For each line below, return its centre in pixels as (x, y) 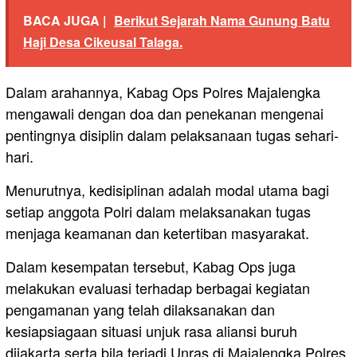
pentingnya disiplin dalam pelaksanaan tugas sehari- (172, 135)
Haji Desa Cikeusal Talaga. (103, 42)
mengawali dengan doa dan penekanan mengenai (165, 114)
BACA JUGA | (65, 21)
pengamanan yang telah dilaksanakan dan (140, 310)
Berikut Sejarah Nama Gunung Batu (222, 21)
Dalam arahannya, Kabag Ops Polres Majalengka (163, 92)
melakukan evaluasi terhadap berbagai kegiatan (158, 288)
